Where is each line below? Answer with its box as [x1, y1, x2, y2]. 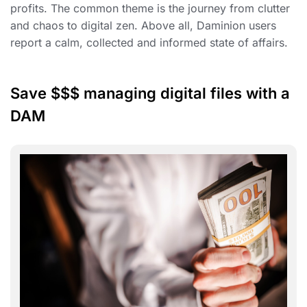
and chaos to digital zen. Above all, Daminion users [10, 19, 276, 33]
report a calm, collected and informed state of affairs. [10, 36, 288, 50]
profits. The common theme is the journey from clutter [10, 1, 290, 16]
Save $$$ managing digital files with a [10, 84, 290, 103]
